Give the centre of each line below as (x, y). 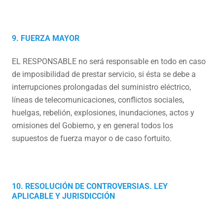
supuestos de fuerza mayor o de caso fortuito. (92, 138)
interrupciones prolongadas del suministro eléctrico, (101, 87)
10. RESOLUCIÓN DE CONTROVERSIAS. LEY (90, 186)
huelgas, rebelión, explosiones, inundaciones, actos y (103, 113)
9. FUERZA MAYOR (46, 38)
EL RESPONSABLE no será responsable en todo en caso (109, 61)
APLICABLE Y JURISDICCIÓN (63, 196)
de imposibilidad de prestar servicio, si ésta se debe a (104, 74)
